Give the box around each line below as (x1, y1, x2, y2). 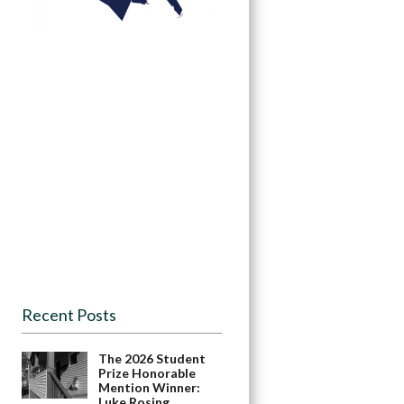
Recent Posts (22, 305, 117, 326)
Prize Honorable (98, 365, 197, 381)
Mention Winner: (98, 380, 201, 396)
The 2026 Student (98, 351, 207, 367)
